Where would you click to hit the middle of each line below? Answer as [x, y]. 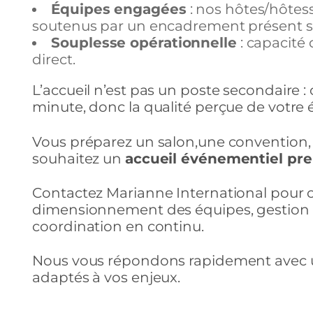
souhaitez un [79, 159]
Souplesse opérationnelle [144, 43]
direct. [54, 60]
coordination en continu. [118, 227]
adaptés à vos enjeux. [107, 278]
